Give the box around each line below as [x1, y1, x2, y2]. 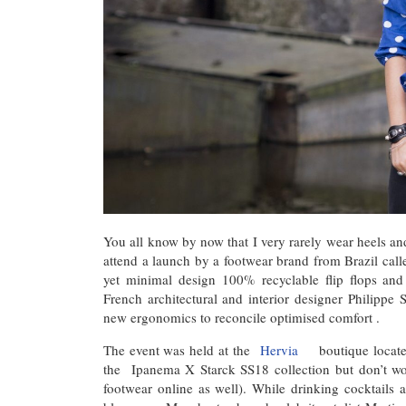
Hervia [260, 341, 319, 359]
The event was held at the [103, 341, 261, 359]
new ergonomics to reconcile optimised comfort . [103, 308, 380, 326]
